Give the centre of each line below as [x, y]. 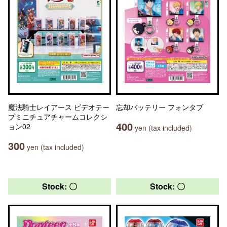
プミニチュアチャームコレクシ [58, 117]
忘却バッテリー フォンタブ [160, 107]
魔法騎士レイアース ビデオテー [59, 107]
